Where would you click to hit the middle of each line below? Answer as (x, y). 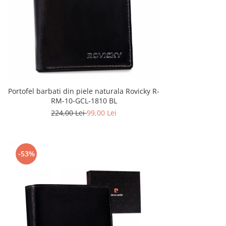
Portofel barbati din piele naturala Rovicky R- (84, 91)
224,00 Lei (69, 113)
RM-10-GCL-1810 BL (84, 101)
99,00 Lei (102, 113)
